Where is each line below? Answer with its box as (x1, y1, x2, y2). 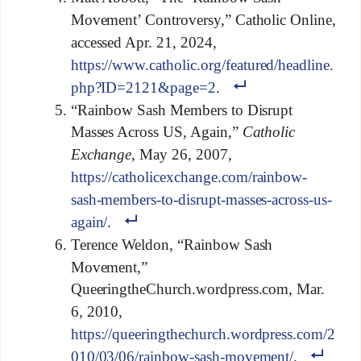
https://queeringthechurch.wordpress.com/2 (70, 325, 336, 342)
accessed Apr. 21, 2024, (70, 33, 217, 51)
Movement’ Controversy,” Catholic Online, (70, 10, 337, 28)
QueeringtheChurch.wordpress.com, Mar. (70, 280, 326, 298)
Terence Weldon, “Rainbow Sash (70, 235, 273, 253)
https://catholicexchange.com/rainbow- (70, 168, 308, 185)
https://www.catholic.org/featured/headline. (70, 56, 334, 73)
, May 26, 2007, (131, 145, 232, 163)
